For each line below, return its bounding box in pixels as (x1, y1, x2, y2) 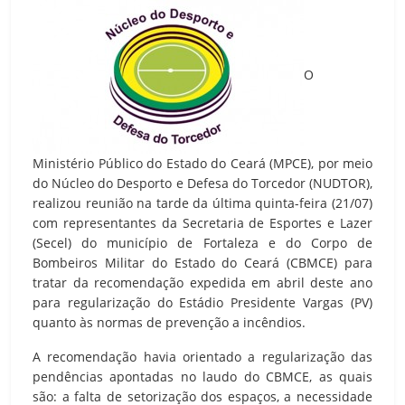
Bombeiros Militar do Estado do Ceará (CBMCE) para (33, 253, 372, 271)
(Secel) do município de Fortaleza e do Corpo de (33, 233, 372, 251)
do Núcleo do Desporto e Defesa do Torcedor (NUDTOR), (33, 174, 372, 192)
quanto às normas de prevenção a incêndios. (33, 313, 306, 331)
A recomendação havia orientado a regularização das (33, 347, 372, 365)
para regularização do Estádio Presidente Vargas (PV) (33, 293, 372, 311)
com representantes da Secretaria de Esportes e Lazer (33, 213, 372, 231)
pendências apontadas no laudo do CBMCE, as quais (33, 367, 372, 385)
